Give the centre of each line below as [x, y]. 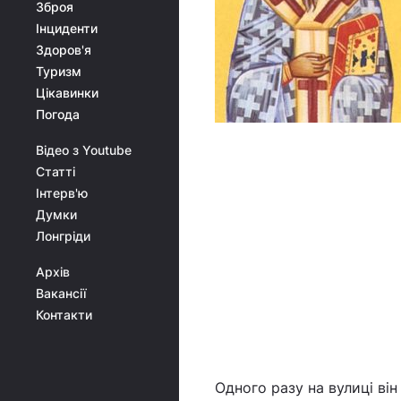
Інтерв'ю [62, 193]
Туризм [59, 71]
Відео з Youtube [84, 150]
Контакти [64, 315]
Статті [55, 171]
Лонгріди [63, 236]
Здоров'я [64, 50]
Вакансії [61, 293]
